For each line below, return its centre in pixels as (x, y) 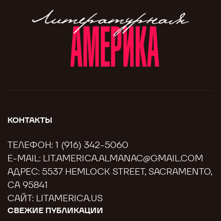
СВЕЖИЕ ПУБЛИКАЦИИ (55, 210)
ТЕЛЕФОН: (31, 145)
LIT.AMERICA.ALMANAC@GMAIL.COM (123, 158)
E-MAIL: (25, 158)
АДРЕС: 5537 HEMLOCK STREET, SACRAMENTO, (110, 171)
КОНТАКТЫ (30, 120)
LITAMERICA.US (69, 198)
